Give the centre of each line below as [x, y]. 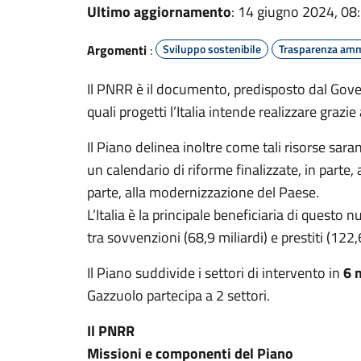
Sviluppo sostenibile [212, 49]
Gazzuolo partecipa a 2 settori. [178, 295]
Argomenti [117, 50]
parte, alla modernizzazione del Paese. [203, 192]
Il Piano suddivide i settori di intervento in [215, 273]
